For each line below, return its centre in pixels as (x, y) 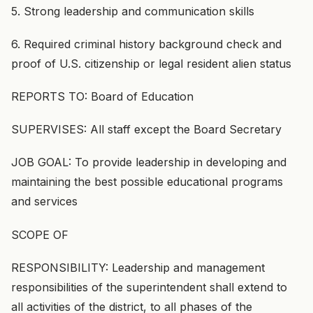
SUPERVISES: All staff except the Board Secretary (146, 130)
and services (44, 202)
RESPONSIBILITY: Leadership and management (138, 267)
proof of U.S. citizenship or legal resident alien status (151, 63)
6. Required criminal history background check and (146, 44)
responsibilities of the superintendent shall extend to (149, 287)
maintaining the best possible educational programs (147, 182)
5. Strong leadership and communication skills (133, 11)
